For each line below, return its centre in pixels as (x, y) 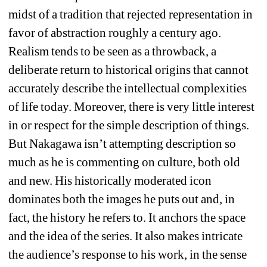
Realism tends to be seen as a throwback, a (113, 51)
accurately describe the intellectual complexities (128, 88)
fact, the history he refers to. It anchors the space (127, 217)
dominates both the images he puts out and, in (122, 199)
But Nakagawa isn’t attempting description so (122, 143)
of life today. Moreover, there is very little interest (132, 106)
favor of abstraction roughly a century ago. (115, 32)
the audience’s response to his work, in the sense (128, 254)
